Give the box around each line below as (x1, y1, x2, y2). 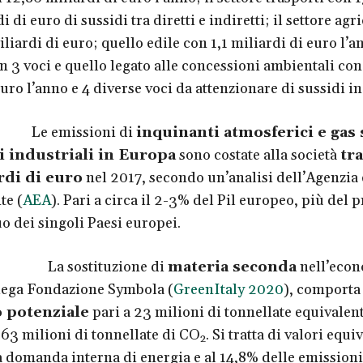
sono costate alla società (175, 146, 340, 165)
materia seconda (167, 258, 297, 277)
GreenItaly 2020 (173, 280, 284, 300)
